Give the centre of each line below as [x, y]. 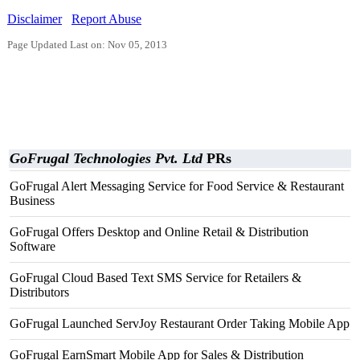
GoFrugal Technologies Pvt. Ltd [106, 158]
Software [33, 246]
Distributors [39, 292]
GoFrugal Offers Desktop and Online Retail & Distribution [159, 232]
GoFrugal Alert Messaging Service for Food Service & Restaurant [177, 186]
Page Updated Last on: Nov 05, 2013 [87, 45]
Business [32, 200]
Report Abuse [106, 19]
